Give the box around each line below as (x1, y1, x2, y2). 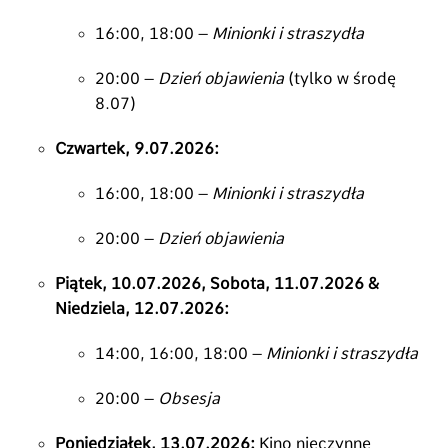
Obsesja (158, 388, 220, 408)
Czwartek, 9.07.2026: (55, 138, 219, 158)
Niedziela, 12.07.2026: (55, 298, 229, 318)
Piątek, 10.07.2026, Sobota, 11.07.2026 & (55, 273, 379, 293)
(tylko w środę (284, 68, 396, 88)
